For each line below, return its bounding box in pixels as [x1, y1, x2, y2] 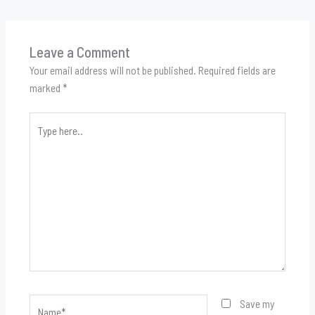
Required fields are [198, 63, 276, 77]
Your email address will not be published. [29, 63, 196, 77]
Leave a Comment [29, 43, 130, 61]
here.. [28, 131, 53, 146]
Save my [239, 296, 274, 310]
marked [29, 81, 63, 95]
